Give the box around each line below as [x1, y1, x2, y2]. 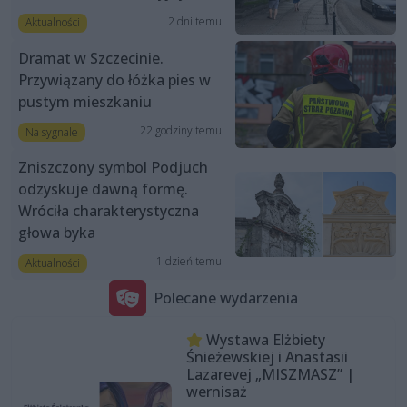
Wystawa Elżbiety [202, 330, 325, 351]
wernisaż [185, 382, 247, 402]
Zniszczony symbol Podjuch [18, 156, 208, 177]
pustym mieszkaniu [18, 91, 152, 112]
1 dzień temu [155, 253, 222, 269]
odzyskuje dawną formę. [18, 178, 188, 199]
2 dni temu [167, 13, 222, 29]
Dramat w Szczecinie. [18, 47, 164, 68]
